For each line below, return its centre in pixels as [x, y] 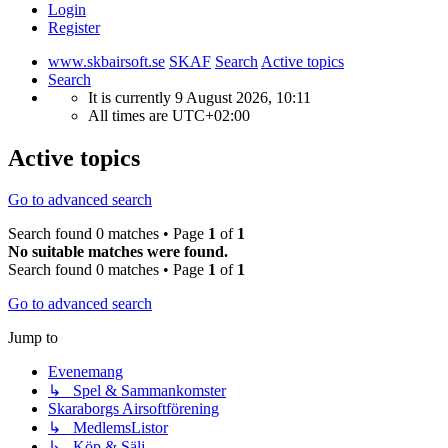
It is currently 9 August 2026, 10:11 [199, 97]
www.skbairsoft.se [106, 61]
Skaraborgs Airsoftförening [133, 409]
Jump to [33, 338]
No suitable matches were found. [118, 252]
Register [74, 27]
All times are [130, 115]
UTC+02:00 [211, 115]
